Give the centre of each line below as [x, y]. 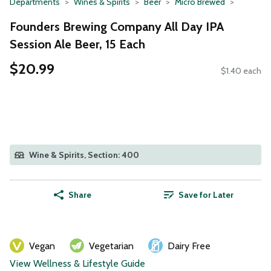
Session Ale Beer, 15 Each [77, 44]
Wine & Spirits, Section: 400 [84, 155]
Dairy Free [189, 246]
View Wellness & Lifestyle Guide [77, 264]
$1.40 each [241, 71]
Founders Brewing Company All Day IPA [117, 26]
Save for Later [206, 195]
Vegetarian [111, 246]
